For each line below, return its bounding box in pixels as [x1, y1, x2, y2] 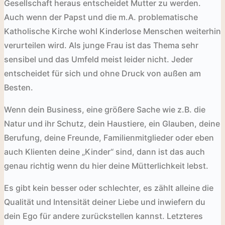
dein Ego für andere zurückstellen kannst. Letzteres [4, 210, 203, 221]
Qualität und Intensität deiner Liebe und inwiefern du [4, 196, 205, 207]
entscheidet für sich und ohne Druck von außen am [4, 68, 201, 78]
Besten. [4, 82, 33, 92]
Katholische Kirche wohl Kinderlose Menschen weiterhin [4, 26, 221, 36]
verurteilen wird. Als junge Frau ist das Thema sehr [4, 40, 198, 50]
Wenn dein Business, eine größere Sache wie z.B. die [4, 104, 205, 115]
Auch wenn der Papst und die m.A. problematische [4, 12, 198, 22]
